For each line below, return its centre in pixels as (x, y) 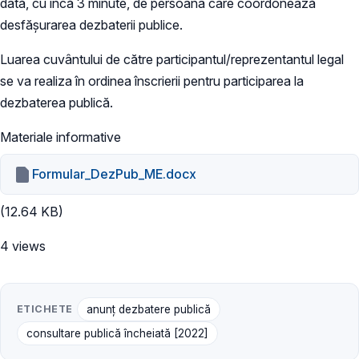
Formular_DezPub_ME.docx (115, 174)
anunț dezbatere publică (148, 310)
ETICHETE (45, 309)
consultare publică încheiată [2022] (118, 334)
